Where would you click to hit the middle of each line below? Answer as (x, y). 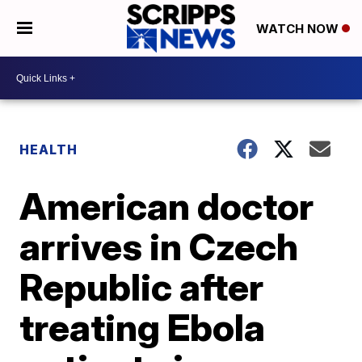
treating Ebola (143, 327)
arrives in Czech (159, 246)
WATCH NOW (299, 29)
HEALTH (49, 149)
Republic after (142, 287)
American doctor (167, 206)
